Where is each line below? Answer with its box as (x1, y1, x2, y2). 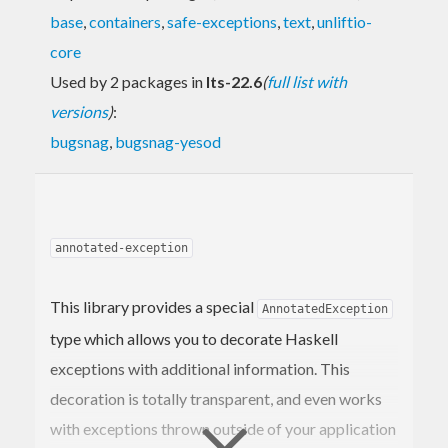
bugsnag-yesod (115, 131, 221, 151)
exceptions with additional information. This (50, 358, 350, 378)
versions (50, 101, 108, 121)
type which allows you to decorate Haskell (50, 328, 338, 348)
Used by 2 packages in (50, 71, 206, 91)
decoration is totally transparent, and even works (50, 388, 382, 408)
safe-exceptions (167, 11, 277, 31)
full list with (267, 71, 347, 91)
